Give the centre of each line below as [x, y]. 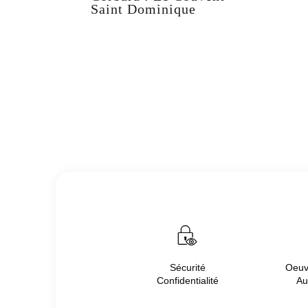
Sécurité [187, 267]
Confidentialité [187, 280]
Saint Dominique [143, 9]
